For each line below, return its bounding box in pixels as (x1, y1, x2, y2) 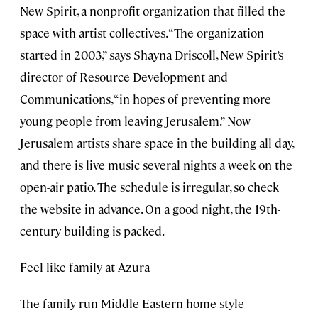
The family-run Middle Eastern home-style (20, 295, 244, 311)
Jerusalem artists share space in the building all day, (20, 134, 293, 150)
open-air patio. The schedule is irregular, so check (20, 178, 279, 194)
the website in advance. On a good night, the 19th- (20, 200, 280, 216)
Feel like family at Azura (20, 258, 150, 275)
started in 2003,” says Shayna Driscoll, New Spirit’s (20, 46, 283, 62)
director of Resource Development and (20, 68, 228, 84)
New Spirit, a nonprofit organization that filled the (20, 2, 285, 18)
